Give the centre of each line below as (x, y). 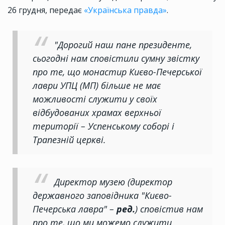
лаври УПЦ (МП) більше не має (97, 86)
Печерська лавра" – (75, 209)
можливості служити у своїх (95, 99)
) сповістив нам (169, 209)
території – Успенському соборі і (103, 126)
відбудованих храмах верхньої (97, 113)
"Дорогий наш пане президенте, (123, 45)
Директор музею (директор (113, 182)
